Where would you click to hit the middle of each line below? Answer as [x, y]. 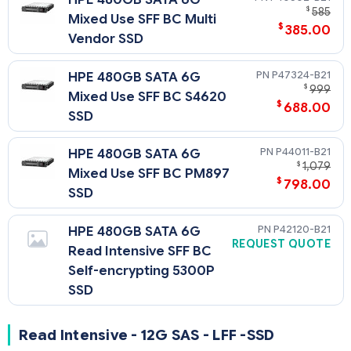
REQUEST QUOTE [281, 244]
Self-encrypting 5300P [142, 270]
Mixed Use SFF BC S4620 [148, 96]
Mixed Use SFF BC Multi [143, 20]
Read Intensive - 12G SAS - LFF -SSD [147, 335]
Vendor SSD [106, 39]
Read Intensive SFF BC [140, 251]
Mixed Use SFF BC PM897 [149, 174]
